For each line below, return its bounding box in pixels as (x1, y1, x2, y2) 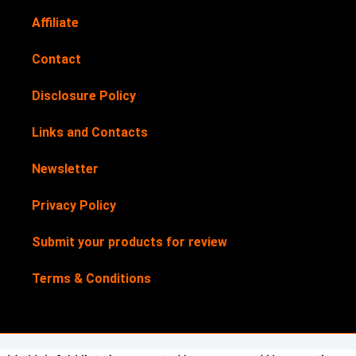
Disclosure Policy (32, 87, 136, 103)
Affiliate (32, 14, 79, 30)
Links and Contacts (32, 124, 148, 140)
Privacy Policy (32, 197, 116, 213)
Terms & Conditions (32, 270, 151, 286)
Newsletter (32, 161, 99, 176)
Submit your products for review (32, 234, 227, 250)
